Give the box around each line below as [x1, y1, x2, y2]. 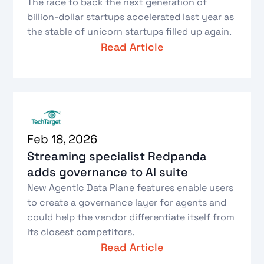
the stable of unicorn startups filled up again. [27, 25, 232, 38]
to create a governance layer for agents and [27, 196, 227, 209]
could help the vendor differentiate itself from [27, 211, 235, 224]
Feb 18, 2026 [27, 131, 98, 147]
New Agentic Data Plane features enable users [27, 181, 234, 194]
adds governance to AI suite [27, 164, 189, 180]
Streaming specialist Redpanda [27, 148, 207, 164]
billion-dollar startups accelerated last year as [27, 10, 235, 23]
